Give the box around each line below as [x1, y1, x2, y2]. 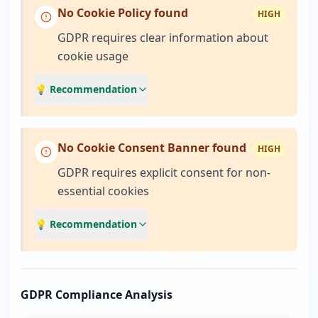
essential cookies [57, 183, 149, 199]
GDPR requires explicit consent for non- [57, 165, 270, 180]
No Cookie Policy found [57, 5, 188, 21]
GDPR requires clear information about [57, 30, 268, 45]
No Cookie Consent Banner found [57, 140, 246, 155]
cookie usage [57, 48, 128, 64]
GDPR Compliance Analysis [21, 287, 172, 302]
